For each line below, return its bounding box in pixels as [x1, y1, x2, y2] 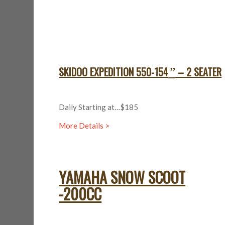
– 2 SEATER [175, 64, 222, 80]
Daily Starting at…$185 [59, 102, 139, 111]
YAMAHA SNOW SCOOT [59, 165, 186, 188]
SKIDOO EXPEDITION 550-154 [59, 64, 169, 80]
